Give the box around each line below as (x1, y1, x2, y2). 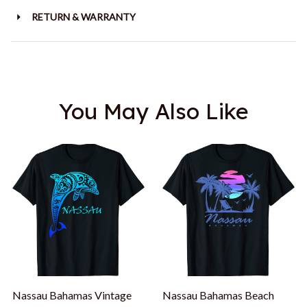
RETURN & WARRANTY (31, 11, 136, 23)
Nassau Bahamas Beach (162, 288, 274, 302)
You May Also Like (58, 97, 249, 125)
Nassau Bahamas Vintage (12, 288, 132, 302)
